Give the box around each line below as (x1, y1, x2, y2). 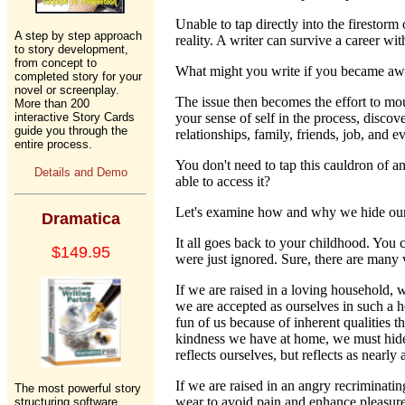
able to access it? (175, 174, 270, 189)
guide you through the (14, 124, 127, 137)
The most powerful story (14, 381, 141, 395)
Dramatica (41, 210, 120, 228)
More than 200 (14, 97, 89, 110)
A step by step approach (14, 29, 142, 42)
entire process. (14, 137, 92, 151)
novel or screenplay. (14, 83, 119, 97)
